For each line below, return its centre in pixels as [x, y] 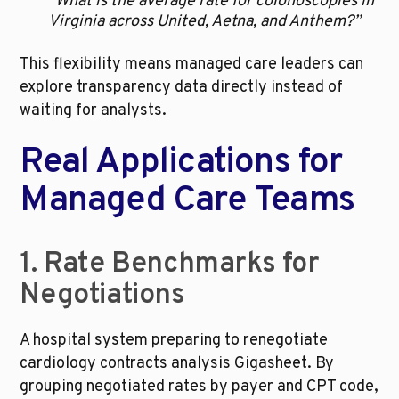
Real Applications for [181, 163]
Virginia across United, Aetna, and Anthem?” [205, 22]
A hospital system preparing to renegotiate [174, 341]
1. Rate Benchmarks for [170, 265]
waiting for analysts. [94, 111]
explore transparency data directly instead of [182, 88]
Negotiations [102, 296]
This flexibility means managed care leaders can [192, 65]
